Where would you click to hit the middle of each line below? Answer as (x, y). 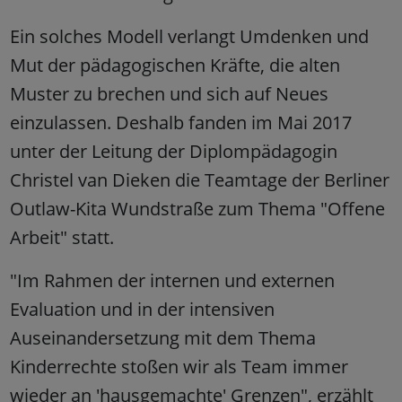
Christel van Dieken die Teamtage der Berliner (199, 180)
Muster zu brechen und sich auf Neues (169, 94)
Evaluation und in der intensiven (142, 310)
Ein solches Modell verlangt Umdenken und (189, 37)
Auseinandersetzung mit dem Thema (162, 338)
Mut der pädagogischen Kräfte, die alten (175, 66)
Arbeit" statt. (61, 238)
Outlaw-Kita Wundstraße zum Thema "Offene (197, 209)
